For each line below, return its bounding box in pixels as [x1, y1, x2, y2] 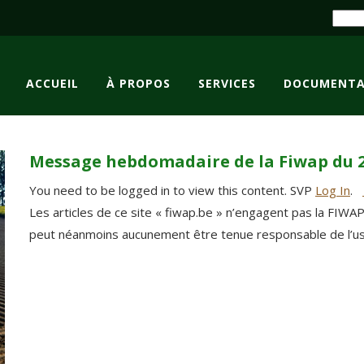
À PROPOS [106, 75, 171, 91]
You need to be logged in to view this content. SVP [28, 182, 315, 198]
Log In [314, 182, 350, 198]
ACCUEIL [26, 75, 79, 91]
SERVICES [198, 75, 256, 91]
